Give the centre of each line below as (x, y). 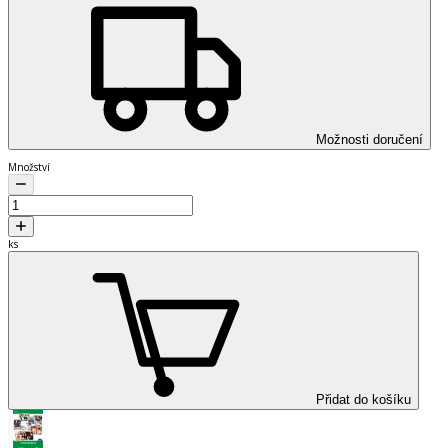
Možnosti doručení (369, 139)
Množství (29, 166)
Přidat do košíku (363, 399)
